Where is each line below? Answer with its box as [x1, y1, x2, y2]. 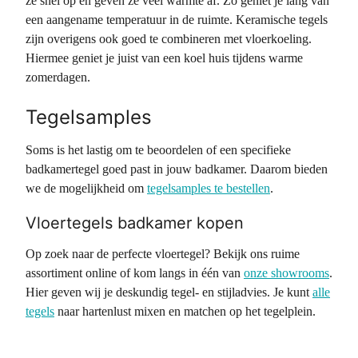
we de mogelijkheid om [26, 181, 147, 195]
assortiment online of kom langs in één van [26, 266, 244, 280]
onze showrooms [244, 266, 329, 280]
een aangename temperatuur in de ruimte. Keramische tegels [26, 13, 328, 26]
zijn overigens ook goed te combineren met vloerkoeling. [26, 32, 312, 46]
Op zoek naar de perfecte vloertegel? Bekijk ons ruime [26, 247, 300, 261]
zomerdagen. [26, 70, 90, 84]
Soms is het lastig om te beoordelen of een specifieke [26, 143, 291, 157]
